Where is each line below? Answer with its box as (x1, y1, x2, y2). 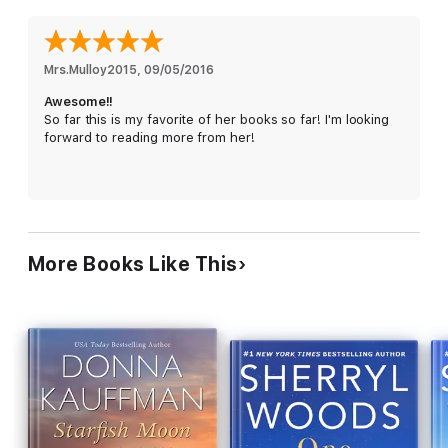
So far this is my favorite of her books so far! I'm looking (44, 111, 390, 127)
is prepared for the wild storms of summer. (28, 6, 293, 22)
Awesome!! (44, 93, 114, 109)
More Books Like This (28, 251, 238, 276)
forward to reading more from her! (44, 129, 255, 145)
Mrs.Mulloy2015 (44, 62, 137, 77)
